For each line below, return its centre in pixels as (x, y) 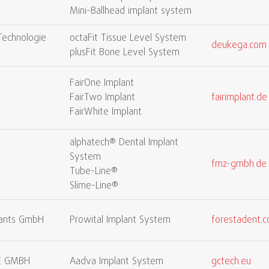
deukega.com (239, 46)
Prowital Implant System (120, 220)
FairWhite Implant (106, 112)
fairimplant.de (239, 98)
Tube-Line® (94, 172)
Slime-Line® (94, 186)
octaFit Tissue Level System (128, 38)
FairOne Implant (102, 83)
